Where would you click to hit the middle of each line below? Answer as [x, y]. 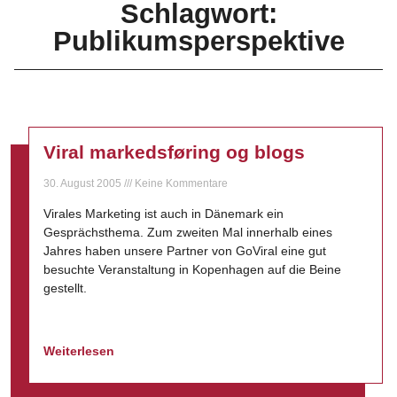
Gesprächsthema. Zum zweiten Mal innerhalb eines [188, 232]
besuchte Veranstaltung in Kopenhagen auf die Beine [192, 269]
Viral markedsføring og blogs [174, 152]
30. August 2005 [84, 183]
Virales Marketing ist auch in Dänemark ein [163, 214]
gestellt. [65, 288]
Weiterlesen [81, 351]
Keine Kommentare [180, 183]
